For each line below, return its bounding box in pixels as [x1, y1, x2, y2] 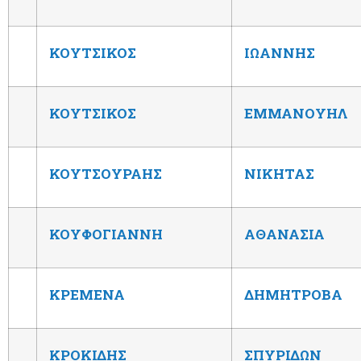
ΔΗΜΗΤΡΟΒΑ [244, 284, 342, 304]
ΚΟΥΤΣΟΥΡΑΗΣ [49, 164, 162, 183]
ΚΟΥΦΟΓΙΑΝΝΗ [49, 224, 163, 243]
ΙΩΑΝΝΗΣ [244, 43, 315, 62]
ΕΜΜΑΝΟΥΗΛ [244, 103, 348, 122]
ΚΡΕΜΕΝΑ [49, 284, 125, 304]
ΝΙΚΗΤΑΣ [244, 164, 314, 183]
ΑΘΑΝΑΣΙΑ [244, 224, 325, 243]
